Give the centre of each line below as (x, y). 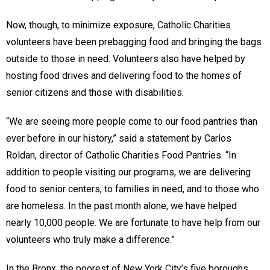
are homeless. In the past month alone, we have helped (121, 206)
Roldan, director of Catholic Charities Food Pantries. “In (121, 155)
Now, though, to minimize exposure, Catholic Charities (118, 25)
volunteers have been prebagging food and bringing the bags (134, 42)
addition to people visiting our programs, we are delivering (128, 172)
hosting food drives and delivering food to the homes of (124, 75)
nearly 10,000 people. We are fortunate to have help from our (133, 222)
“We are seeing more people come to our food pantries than (132, 121)
